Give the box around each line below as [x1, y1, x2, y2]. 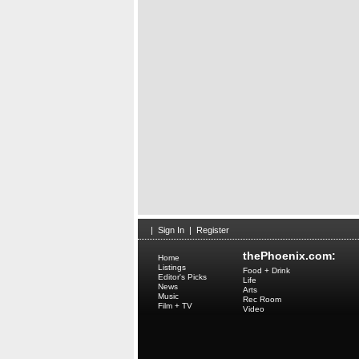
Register [196, 225, 229, 235]
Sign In [158, 225, 184, 235]
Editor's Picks [158, 272, 207, 281]
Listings [158, 263, 186, 272]
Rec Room [243, 295, 281, 304]
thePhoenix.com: [243, 249, 336, 262]
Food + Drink [243, 266, 290, 275]
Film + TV [158, 301, 192, 310]
